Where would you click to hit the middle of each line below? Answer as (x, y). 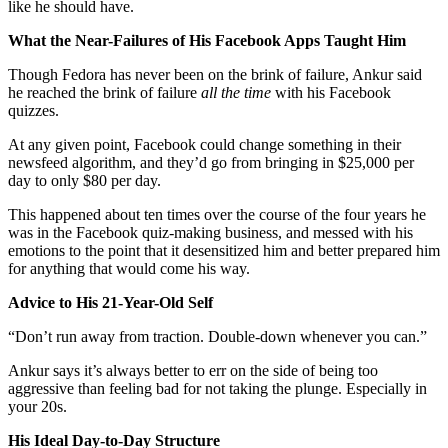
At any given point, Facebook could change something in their (204, 144)
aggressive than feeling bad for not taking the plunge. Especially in (217, 388)
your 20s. (37, 406)
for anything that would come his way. (129, 268)
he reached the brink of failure (104, 92)
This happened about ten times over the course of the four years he (217, 214)
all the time (236, 92)
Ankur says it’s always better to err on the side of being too (193, 370)
